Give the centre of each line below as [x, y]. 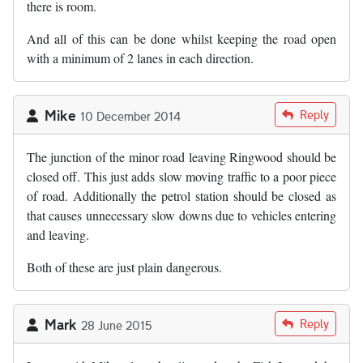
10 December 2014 [130, 116]
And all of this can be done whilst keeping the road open [181, 39]
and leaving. [58, 235]
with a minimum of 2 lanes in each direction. [140, 58]
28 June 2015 [117, 325]
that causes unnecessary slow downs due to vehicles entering [181, 216]
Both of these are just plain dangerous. [124, 267]
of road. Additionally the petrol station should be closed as [181, 196]
